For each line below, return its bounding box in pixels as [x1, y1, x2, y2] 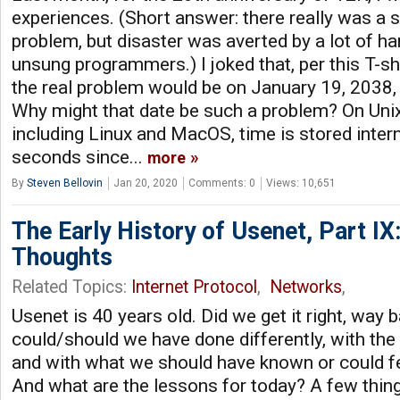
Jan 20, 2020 [113, 176, 178, 189]
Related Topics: [12, 276, 131, 297]
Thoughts [12, 242, 112, 271]
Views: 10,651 [266, 176, 336, 189]
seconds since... [12, 146, 147, 168]
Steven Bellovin [27, 176, 103, 189]
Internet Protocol [131, 276, 257, 297]
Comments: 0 [188, 176, 255, 189]
